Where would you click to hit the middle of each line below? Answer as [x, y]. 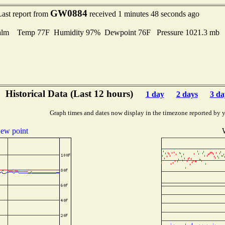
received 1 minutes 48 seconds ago [143, 14]
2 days [187, 94]
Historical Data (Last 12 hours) [70, 94]
